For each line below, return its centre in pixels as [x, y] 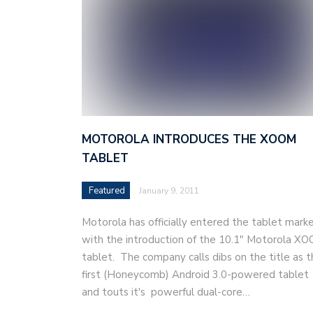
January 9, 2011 [169, 190]
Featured [107, 190]
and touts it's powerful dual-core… [166, 292]
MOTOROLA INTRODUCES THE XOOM [189, 139]
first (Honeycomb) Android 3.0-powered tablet [195, 274]
